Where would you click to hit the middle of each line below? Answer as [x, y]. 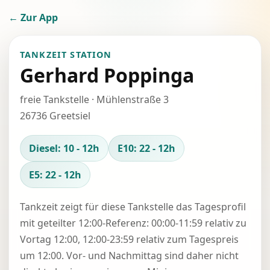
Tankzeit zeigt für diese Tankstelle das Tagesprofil [133, 207]
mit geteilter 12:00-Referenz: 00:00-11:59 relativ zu [133, 223]
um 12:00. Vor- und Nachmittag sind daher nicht [129, 256]
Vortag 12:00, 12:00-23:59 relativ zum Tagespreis [129, 239]
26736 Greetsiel [55, 116]
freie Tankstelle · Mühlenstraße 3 [94, 99]
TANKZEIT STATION [66, 55]
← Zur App [33, 17]
